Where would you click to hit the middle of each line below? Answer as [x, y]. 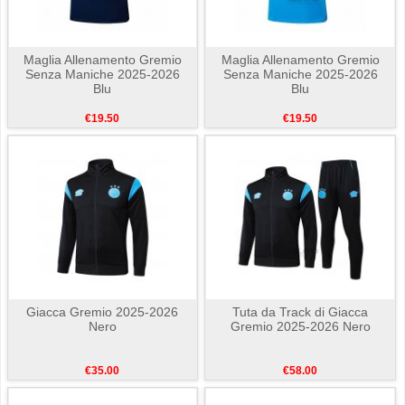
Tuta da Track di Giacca [301, 312]
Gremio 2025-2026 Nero [300, 327]
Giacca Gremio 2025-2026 [103, 312]
